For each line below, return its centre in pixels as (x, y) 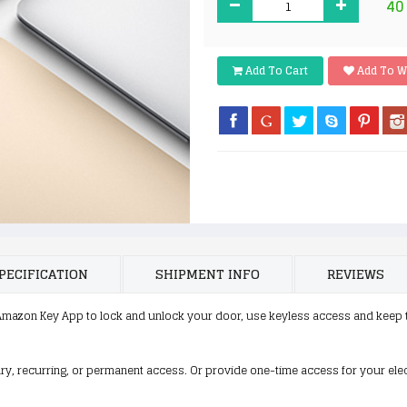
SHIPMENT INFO (208, 274)
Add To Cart (275, 70)
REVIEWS (356, 274)
